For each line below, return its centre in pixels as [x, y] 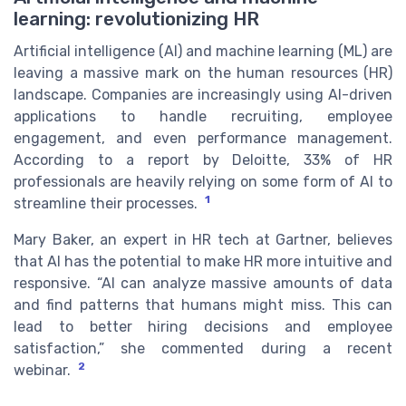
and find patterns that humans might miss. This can [203, 304]
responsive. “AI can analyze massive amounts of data [203, 283]
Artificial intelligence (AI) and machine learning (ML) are [203, 51]
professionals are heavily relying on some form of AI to [203, 181]
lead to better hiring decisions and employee [203, 326]
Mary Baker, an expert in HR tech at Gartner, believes [203, 239]
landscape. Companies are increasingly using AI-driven [203, 94]
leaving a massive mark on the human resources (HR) [203, 72]
